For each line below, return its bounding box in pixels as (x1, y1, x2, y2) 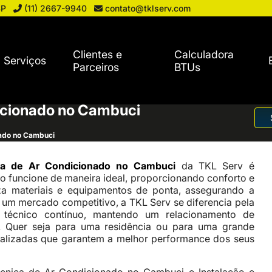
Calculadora (174, 47, 234, 61)
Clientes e (73, 47, 123, 61)
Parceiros (73, 60, 120, 73)
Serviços (4, 54, 47, 67)
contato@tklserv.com (105, 3, 191, 13)
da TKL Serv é (181, 160, 254, 172)
